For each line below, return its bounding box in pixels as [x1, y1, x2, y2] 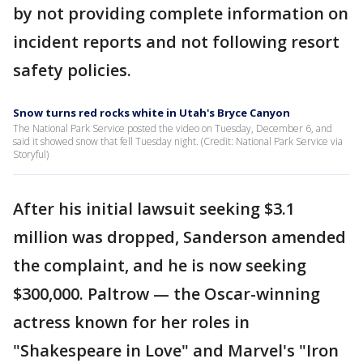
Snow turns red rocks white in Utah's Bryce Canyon [13, 105, 290, 121]
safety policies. [13, 59, 131, 82]
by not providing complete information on [13, 2, 348, 25]
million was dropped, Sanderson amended [13, 226, 346, 249]
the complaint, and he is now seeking [13, 254, 306, 277]
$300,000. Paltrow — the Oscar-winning [13, 283, 320, 305]
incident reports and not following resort [13, 31, 340, 53]
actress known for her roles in [13, 311, 250, 334]
